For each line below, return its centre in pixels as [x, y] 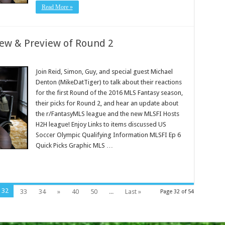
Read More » [57, 7]
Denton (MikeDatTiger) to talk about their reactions [108, 82]
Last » [133, 192]
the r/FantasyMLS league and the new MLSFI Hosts [107, 114]
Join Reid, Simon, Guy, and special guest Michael [104, 72]
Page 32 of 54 [177, 192]
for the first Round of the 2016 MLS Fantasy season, [109, 93]
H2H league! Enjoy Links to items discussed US [101, 124]
